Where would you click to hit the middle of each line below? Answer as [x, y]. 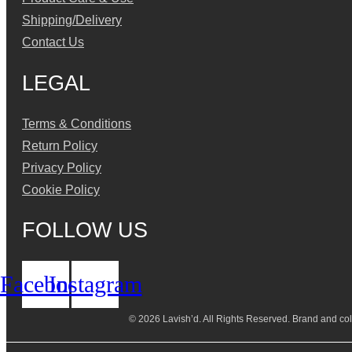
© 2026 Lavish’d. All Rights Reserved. [211, 319]
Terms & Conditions [77, 124]
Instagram [95, 284]
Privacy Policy [62, 168]
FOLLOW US [85, 231]
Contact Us [53, 42]
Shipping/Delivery [72, 20]
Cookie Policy [61, 190]
